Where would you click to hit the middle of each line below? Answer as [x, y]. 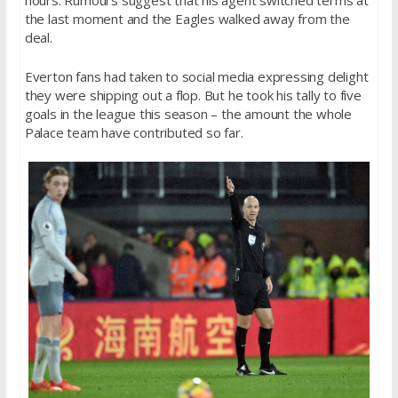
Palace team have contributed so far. [134, 132]
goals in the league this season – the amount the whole [188, 113]
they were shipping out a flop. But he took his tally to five [193, 95]
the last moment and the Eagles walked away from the [187, 19]
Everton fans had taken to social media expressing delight [196, 76]
